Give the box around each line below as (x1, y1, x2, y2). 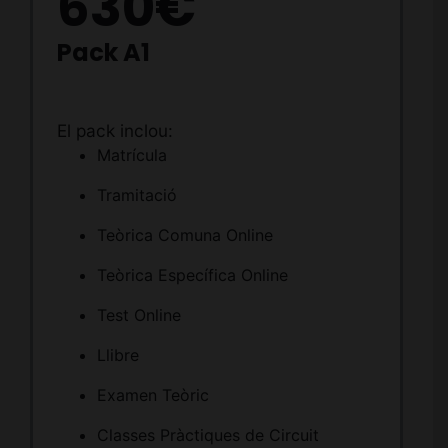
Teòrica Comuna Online (96, 225, 273, 246)
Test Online (96, 305, 181, 326)
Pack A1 (56, 35, 150, 69)
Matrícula (96, 145, 167, 166)
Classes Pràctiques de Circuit (96, 425, 319, 446)
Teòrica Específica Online (96, 265, 288, 286)
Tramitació (96, 185, 177, 206)
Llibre (96, 345, 139, 366)
